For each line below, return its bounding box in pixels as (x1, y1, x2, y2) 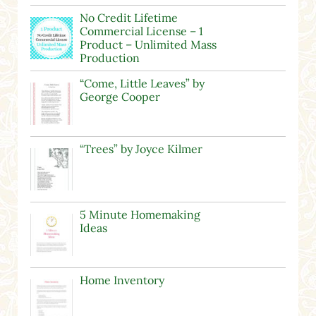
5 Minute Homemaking (79, 207, 200, 222)
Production (79, 51, 140, 66)
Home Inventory (79, 273, 164, 288)
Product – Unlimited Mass (79, 37, 217, 52)
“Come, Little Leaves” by (79, 76, 205, 91)
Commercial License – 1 (79, 24, 203, 39)
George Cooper (79, 90, 160, 104)
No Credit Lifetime (79, 11, 178, 25)
